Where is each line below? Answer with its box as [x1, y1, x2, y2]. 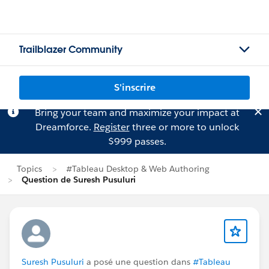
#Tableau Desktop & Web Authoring [66, 163, 210, 174]
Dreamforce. [35, 121, 94, 133]
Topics [17, 163, 42, 174]
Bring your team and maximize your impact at [34, 106, 240, 119]
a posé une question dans [84, 256, 193, 267]
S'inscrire [113, 81, 156, 94]
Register [93, 121, 130, 133]
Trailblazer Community [19, 43, 122, 56]
